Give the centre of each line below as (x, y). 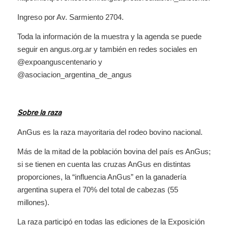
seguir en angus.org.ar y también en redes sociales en (107, 49)
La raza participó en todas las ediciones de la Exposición (111, 221)
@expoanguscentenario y (60, 62)
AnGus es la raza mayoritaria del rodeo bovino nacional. (110, 132)
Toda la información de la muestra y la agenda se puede (109, 36)
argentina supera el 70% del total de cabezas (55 (97, 189)
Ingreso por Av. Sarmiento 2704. (70, 17)
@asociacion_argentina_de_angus (74, 74)
